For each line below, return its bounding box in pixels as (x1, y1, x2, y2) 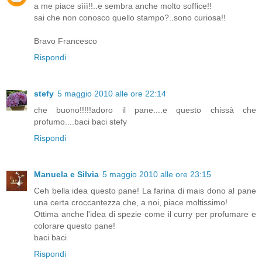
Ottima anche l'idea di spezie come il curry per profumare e (34, 209, 256, 219)
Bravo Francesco (34, 36, 97, 46)
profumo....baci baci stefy (34, 116, 127, 126)
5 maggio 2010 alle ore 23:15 (102, 169, 211, 179)
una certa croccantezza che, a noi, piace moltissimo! (34, 197, 227, 207)
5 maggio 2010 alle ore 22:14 (57, 88, 166, 98)
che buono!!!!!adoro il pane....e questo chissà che (34, 105, 256, 115)
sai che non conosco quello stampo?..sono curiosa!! (34, 12, 226, 22)
